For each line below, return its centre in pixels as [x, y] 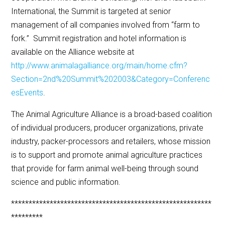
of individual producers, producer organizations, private [107, 128]
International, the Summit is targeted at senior [91, 12]
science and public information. [66, 182]
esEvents [27, 93]
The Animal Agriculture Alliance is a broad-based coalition [112, 115]
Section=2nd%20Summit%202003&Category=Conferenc [111, 79]
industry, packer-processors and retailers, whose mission [111, 142]
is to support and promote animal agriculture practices [107, 155]
